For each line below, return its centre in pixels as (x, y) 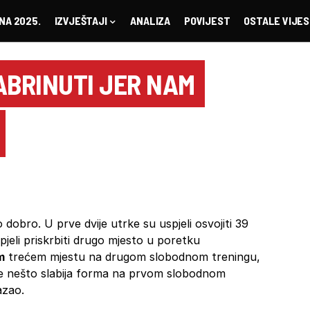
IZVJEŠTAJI (81, 20)
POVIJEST (207, 20)
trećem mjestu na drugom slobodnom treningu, (133, 257)
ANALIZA (150, 20)
